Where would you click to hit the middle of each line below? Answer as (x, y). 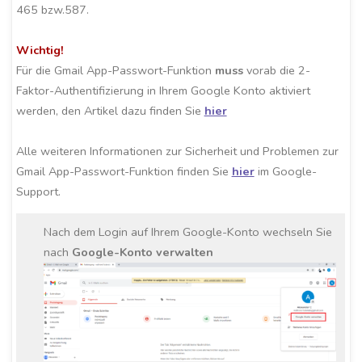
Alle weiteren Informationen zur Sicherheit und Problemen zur (177, 151)
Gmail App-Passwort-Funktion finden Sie (124, 171)
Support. (38, 191)
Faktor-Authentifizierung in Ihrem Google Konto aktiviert (163, 90)
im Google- (285, 171)
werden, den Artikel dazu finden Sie (110, 110)
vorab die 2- (278, 70)
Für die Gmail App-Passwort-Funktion (115, 70)
